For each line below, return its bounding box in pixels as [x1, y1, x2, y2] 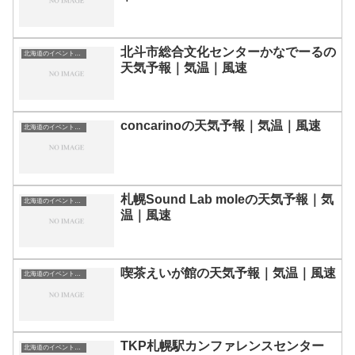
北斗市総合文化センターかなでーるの [120, 44, 336, 59]
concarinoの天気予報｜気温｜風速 [120, 118, 321, 132]
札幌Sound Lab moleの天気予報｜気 [120, 192, 334, 206]
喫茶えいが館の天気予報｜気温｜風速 [120, 265, 336, 280]
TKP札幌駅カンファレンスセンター [120, 339, 324, 353]
